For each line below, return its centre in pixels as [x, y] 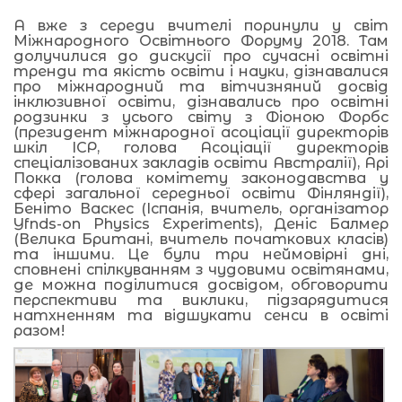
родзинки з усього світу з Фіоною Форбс [201, 117]
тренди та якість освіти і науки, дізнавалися [201, 71]
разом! [39, 330]
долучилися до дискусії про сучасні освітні [201, 56]
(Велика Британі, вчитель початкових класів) [201, 239]
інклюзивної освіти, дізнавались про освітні [201, 101]
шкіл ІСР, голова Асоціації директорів [201, 147]
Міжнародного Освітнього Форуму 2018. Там [201, 40]
